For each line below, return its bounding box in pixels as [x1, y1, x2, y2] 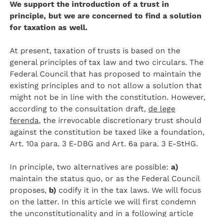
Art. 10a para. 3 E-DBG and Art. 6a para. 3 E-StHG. [10, 139, 198, 148]
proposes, [10, 186, 49, 195]
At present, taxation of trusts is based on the [10, 46, 180, 55]
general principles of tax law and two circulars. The [10, 58, 203, 67]
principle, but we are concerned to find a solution [10, 11, 201, 20]
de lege [148, 104, 175, 113]
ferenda [10, 116, 39, 125]
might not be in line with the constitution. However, [10, 93, 205, 102]
